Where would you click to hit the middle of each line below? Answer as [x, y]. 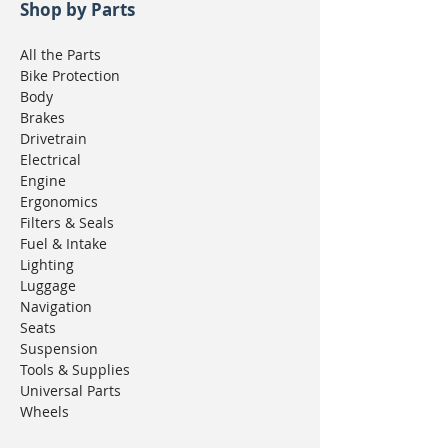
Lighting [47, 265]
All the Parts [60, 55]
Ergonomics [59, 202]
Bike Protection [70, 76]
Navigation [56, 307]
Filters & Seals [67, 223]
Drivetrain [53, 139]
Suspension [59, 349]
